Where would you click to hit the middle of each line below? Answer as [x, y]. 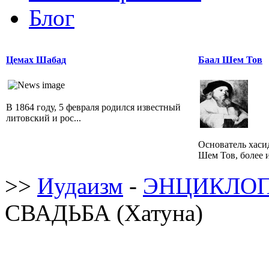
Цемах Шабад [36, 60]
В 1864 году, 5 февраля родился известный [93, 107]
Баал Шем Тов [230, 60]
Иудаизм [80, 186]
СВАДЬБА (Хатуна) [104, 213]
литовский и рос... [44, 118]
